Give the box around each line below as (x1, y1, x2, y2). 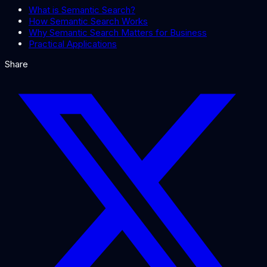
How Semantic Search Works (29, 15, 148, 27)
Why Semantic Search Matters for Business (29, 27, 207, 39)
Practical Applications (29, 38, 117, 50)
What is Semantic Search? (29, 4, 135, 16)
